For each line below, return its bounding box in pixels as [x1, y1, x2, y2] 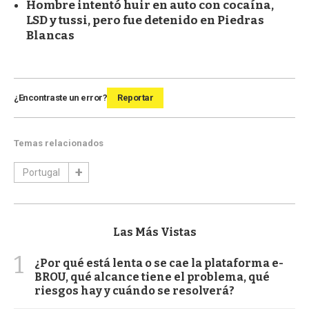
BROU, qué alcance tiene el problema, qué [34, 270, 270, 283]
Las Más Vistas [112, 225, 197, 239]
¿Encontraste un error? [14, 92, 107, 103]
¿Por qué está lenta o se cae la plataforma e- [34, 256, 283, 270]
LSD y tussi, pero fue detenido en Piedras [26, 12, 264, 28]
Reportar [117, 92, 153, 103]
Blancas [26, 28, 74, 43]
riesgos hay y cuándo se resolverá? [34, 283, 235, 297]
